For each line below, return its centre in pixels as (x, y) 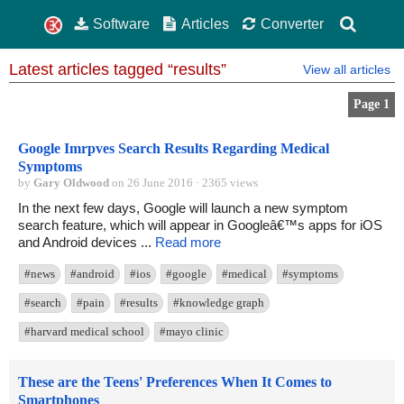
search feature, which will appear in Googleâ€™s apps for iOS (200, 225)
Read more (188, 243)
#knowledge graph (219, 303)
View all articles (347, 70)
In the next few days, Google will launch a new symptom (183, 208)
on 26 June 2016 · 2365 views (184, 183)
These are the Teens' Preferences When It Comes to (175, 382)
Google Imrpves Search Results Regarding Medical (174, 149)
